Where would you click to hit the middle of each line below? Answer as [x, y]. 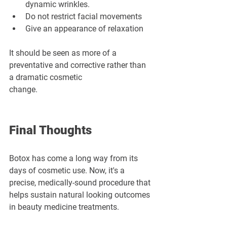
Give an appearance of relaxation [84, 29]
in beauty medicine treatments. [64, 207]
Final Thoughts [50, 130]
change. [23, 90]
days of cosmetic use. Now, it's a [68, 171]
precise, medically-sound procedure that [81, 183]
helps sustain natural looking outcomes [81, 195]
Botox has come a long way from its [74, 159]
